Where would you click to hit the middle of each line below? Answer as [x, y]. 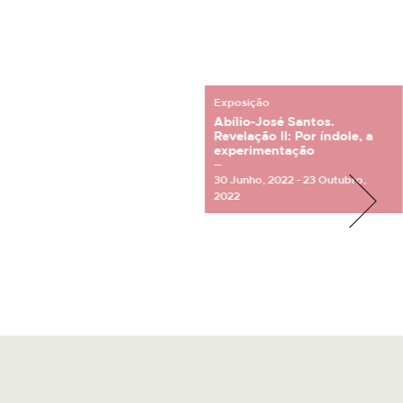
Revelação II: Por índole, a [293, 137]
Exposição [242, 103]
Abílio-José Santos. [274, 123]
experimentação [264, 152]
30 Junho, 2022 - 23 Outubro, [290, 180]
